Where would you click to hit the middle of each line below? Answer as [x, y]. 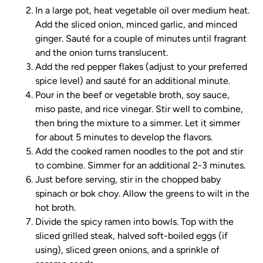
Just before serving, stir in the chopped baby [128, 179]
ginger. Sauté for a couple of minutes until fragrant [141, 38]
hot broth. [55, 208]
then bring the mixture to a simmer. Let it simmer [138, 123]
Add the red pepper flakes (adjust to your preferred [141, 67]
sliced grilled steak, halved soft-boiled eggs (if [131, 236]
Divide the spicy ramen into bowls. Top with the [134, 222]
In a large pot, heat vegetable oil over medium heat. [142, 10]
